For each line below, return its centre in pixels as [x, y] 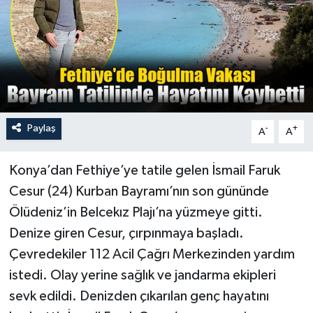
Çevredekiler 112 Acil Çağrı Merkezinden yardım [152, 255]
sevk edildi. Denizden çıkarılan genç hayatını [139, 297]
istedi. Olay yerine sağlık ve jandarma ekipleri [142, 276]
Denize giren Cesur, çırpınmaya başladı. [126, 234]
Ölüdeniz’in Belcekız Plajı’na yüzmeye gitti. [136, 213]
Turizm [58, 25]
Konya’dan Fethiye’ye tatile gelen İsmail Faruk [144, 171]
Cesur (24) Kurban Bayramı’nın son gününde [139, 192]
